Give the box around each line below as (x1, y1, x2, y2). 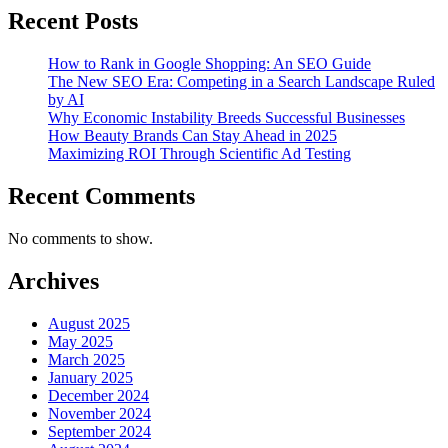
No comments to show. (8, 230, 153, 248)
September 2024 (48, 422, 151, 440)
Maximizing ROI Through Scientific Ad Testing (48, 145, 351, 163)
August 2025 (48, 314, 130, 332)
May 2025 (48, 332, 113, 350)
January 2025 (48, 368, 133, 386)
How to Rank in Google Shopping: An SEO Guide (48, 55, 371, 73)
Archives (8, 268, 99, 294)
